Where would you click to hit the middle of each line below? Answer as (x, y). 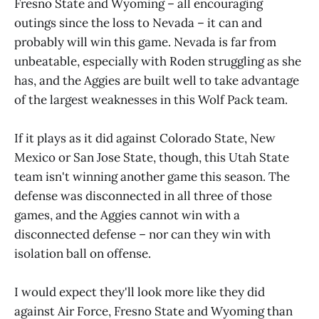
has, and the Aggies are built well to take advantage (157, 80)
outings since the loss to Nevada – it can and (138, 22)
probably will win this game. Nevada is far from (145, 42)
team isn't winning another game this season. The (152, 176)
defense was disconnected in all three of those (143, 195)
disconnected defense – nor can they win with (142, 234)
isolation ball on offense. (83, 253)
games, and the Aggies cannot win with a (127, 215)
